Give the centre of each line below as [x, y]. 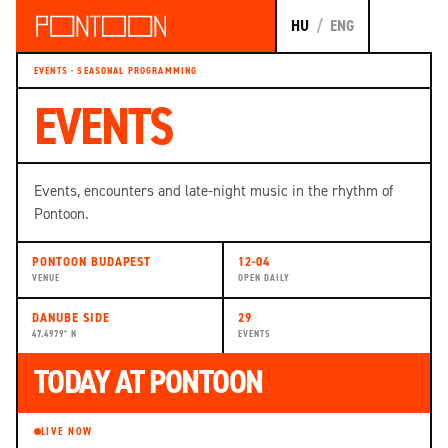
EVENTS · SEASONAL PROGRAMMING [116, 71]
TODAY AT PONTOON [148, 381]
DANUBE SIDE [71, 318]
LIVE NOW [67, 431]
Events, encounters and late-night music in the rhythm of [213, 190]
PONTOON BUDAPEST [92, 262]
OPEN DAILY [264, 278]
